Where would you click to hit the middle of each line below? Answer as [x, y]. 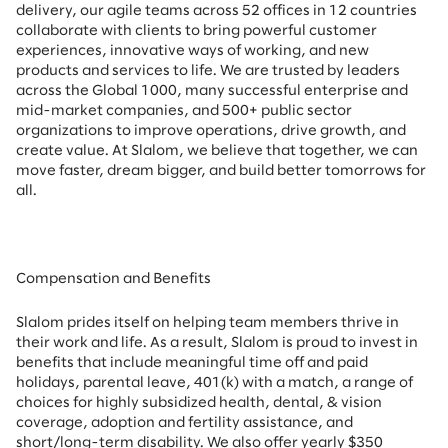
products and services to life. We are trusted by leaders [208, 71]
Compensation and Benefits [113, 279]
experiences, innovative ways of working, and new [192, 51]
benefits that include [89, 363]
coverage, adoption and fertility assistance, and [184, 423]
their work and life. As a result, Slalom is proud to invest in [217, 343]
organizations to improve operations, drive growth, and [211, 131]
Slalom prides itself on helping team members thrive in [207, 323]
